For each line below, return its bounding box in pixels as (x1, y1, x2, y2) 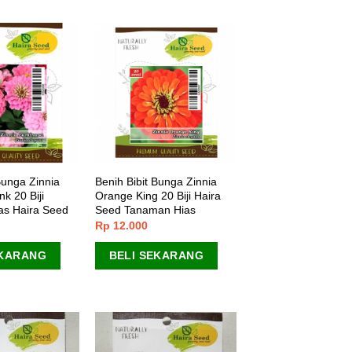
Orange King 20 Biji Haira (94, 189, 221, 202)
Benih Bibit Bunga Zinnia (94, 174, 217, 188)
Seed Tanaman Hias (94, 203, 196, 216)
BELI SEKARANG (108, 249, 203, 262)
